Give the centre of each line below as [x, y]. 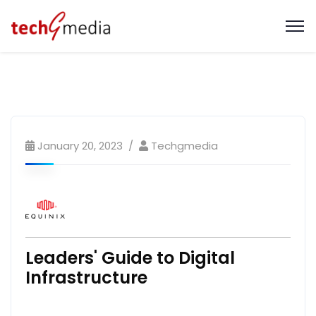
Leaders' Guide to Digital [130, 258]
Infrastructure [86, 278]
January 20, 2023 [80, 146]
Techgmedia [184, 146]
